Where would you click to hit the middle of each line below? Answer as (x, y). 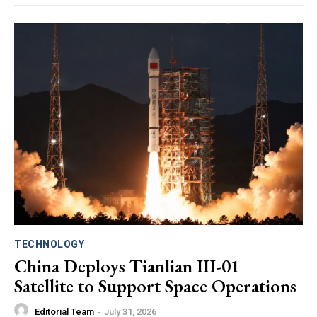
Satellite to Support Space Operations (155, 286)
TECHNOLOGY (49, 244)
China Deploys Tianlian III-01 (127, 266)
